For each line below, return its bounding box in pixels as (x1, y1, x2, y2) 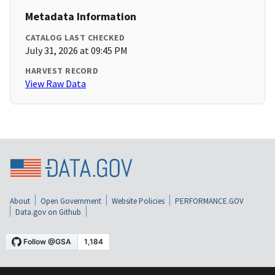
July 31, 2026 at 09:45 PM (25, 44, 128, 57)
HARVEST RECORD (25, 65, 98, 77)
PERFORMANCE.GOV (175, 195, 244, 206)
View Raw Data (25, 77, 86, 90)
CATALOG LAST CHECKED (25, 32, 125, 44)
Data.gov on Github (15, 206, 81, 217)
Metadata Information (25, 9, 136, 24)
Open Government (41, 195, 101, 206)
